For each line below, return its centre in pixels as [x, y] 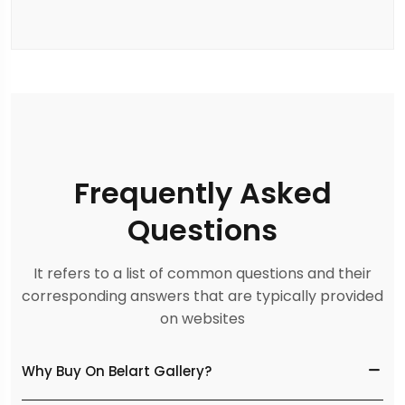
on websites [202, 319]
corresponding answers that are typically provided [202, 297]
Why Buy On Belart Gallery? [117, 371]
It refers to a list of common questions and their [202, 274]
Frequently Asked [202, 193]
